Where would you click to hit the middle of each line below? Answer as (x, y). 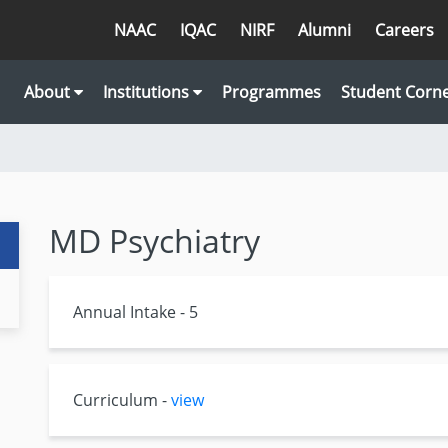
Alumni (324, 30)
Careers (404, 30)
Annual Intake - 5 (135, 312)
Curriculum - (122, 400)
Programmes (271, 92)
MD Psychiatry (154, 240)
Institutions (148, 92)
